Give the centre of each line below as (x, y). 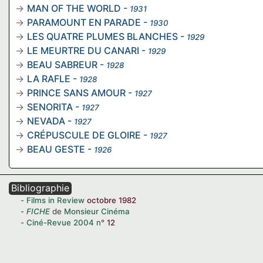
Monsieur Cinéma (97, 211)
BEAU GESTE (56, 149)
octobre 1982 (112, 200)
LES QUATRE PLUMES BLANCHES (102, 36)
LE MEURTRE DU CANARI (83, 50)
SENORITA (50, 107)
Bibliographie (40, 188)
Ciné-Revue (49, 222)
